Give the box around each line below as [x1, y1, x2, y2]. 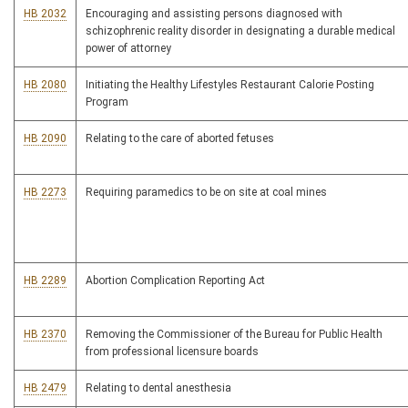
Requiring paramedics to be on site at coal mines [86, 186, 327, 199]
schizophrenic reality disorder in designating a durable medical [86, 25, 395, 38]
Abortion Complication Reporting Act [86, 274, 265, 288]
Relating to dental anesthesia [86, 382, 231, 395]
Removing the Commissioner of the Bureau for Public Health [86, 328, 382, 342]
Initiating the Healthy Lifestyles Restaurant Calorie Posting [86, 78, 374, 92]
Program [86, 96, 128, 109]
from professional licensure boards [86, 345, 259, 359]
